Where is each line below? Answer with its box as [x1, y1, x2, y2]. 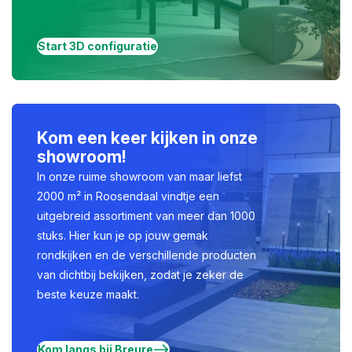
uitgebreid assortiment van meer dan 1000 [37, 209, 255, 222]
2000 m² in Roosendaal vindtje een [37, 189, 219, 203]
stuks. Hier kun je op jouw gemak [37, 229, 208, 242]
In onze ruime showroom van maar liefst [37, 170, 242, 183]
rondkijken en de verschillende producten [37, 248, 256, 262]
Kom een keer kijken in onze [37, 128, 258, 148]
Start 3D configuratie [38, 39, 157, 53]
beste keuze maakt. [37, 288, 139, 301]
